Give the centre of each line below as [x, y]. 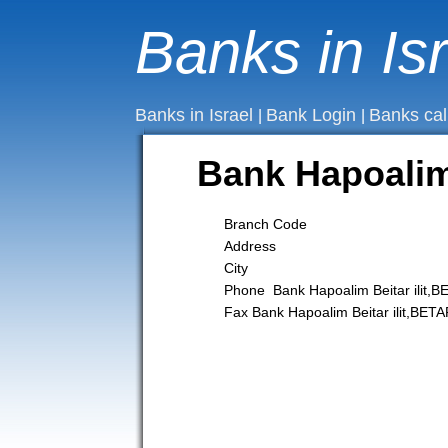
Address [249, 246]
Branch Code [265, 224]
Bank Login [313, 115]
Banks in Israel [196, 115]
